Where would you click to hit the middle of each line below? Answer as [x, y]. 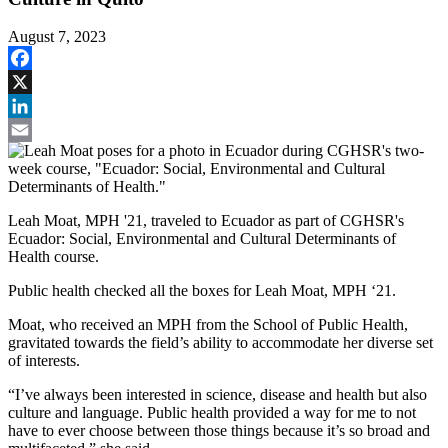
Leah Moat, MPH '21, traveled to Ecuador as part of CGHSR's [206, 221]
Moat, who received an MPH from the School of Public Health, [208, 325]
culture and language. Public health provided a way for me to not [212, 413]
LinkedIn [37, 130]
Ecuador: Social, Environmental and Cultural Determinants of [202, 239]
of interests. [44, 361]
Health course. [55, 257]
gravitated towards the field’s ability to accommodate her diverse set [220, 343]
